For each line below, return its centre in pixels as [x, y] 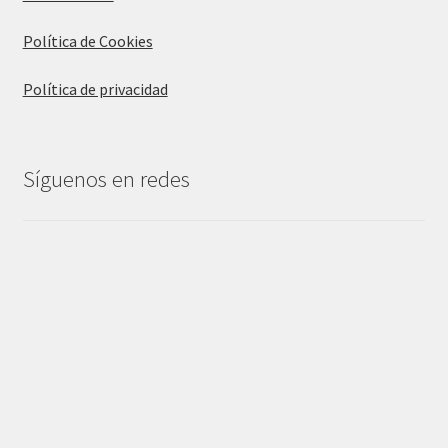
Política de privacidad [95, 88]
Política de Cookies [87, 41]
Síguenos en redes [106, 179]
